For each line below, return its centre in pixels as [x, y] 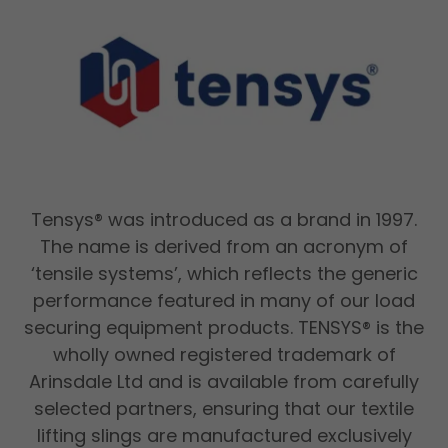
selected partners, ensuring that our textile [224, 408]
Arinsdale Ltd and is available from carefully [224, 381]
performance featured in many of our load [224, 300]
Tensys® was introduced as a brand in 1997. [224, 219]
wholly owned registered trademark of [224, 354]
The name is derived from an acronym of [224, 246]
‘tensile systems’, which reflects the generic [224, 273]
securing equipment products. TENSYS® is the [224, 327]
